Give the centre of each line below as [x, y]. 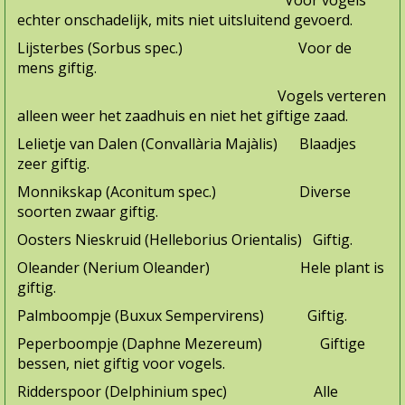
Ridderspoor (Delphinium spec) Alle [178, 392]
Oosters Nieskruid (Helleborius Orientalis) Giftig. [185, 240]
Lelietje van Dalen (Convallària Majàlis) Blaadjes [187, 144]
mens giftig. [57, 68]
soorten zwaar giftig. [88, 212]
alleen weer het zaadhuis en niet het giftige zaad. [183, 116]
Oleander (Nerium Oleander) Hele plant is [201, 268]
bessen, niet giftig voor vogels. [121, 364]
